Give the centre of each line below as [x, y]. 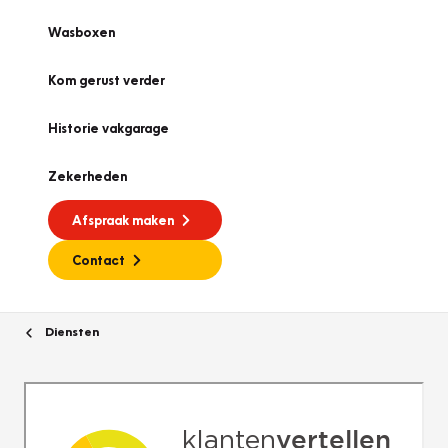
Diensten [70, 331]
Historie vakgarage [108, 128]
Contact [98, 260]
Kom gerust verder [106, 80]
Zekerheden [87, 176]
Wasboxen [81, 32]
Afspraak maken [123, 220]
